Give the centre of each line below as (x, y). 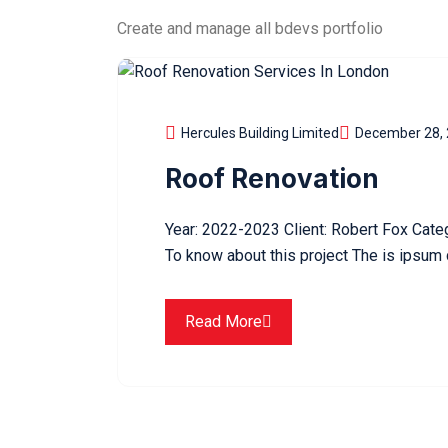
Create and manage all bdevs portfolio (250, 28)
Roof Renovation (272, 178)
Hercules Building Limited (260, 132)
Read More (223, 321)
